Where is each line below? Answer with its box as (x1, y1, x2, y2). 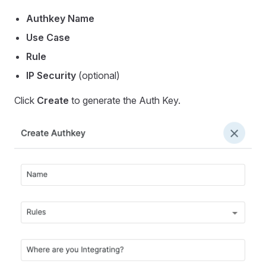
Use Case (26, 31, 70, 44)
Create (37, 94, 69, 107)
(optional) (76, 69, 120, 82)
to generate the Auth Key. (69, 94, 180, 107)
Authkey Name (26, 12, 94, 25)
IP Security (26, 69, 76, 82)
